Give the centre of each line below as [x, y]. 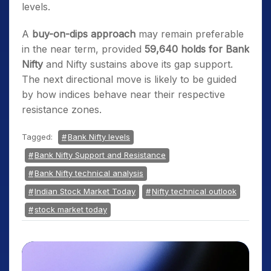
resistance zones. [62, 109]
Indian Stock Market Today [85, 191]
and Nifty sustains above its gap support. [138, 64]
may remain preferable [190, 34]
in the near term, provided [83, 49]
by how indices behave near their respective [123, 94]
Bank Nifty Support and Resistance [100, 155]
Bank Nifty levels [99, 137]
